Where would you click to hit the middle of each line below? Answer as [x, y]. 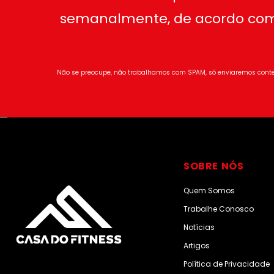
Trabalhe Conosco [219, 209]
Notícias [199, 227]
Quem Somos [209, 190]
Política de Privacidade [227, 264]
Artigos [197, 245]
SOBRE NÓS [214, 166]
